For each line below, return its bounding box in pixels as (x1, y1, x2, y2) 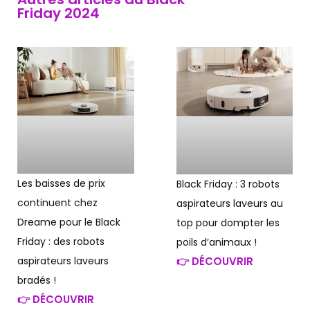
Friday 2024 (17, 3, 100, 24)
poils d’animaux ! (176, 235, 257, 250)
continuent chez (17, 195, 98, 210)
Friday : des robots (17, 234, 104, 248)
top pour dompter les (176, 216, 280, 230)
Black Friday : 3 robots (176, 177, 280, 192)
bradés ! (17, 273, 56, 287)
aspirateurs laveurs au (176, 197, 283, 211)
